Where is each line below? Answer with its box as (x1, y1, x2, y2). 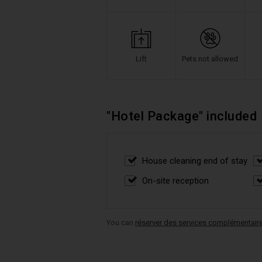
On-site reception (142, 175, 209, 186)
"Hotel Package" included (106, 109, 257, 123)
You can (106, 218, 135, 227)
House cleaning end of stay (142, 156, 247, 166)
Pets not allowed (182, 54, 238, 63)
